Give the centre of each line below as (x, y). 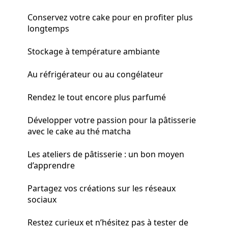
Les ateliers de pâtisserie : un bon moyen (106, 154)
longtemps (48, 28)
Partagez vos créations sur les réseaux (102, 188)
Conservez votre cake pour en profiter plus (110, 17)
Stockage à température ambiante (94, 51)
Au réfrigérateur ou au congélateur (95, 74)
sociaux (42, 199)
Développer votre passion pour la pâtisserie (112, 120)
